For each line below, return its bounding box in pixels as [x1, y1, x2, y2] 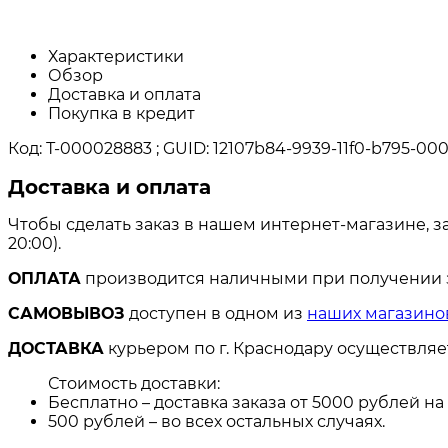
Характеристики [48, 47, 184, 67]
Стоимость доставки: [48, 374, 220, 394]
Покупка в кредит [48, 104, 195, 124]
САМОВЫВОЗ [8, 304, 125, 324]
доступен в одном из [125, 304, 307, 324]
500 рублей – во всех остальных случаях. [48, 412, 385, 432]
